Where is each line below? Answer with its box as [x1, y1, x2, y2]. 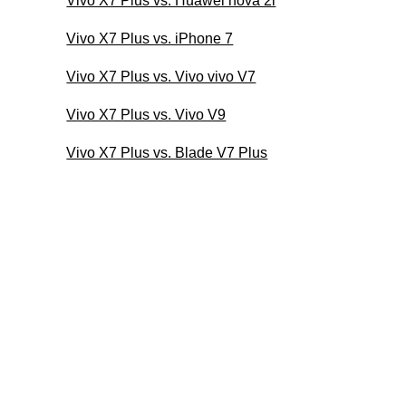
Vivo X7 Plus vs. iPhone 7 [66, 30, 234, 46]
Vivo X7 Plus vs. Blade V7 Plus [66, 144, 268, 160]
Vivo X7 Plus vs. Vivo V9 [66, 106, 227, 122]
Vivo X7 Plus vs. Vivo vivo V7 [66, 68, 256, 84]
